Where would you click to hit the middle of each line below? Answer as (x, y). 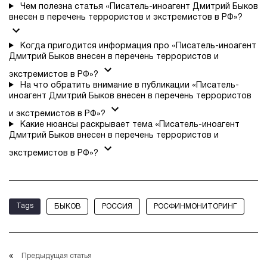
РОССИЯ (117, 206)
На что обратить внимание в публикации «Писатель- (129, 85)
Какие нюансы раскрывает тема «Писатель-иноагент (130, 125)
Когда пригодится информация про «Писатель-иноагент (138, 46)
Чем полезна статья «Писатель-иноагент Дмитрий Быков (139, 7)
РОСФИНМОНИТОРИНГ (195, 206)
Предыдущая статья (57, 256)
